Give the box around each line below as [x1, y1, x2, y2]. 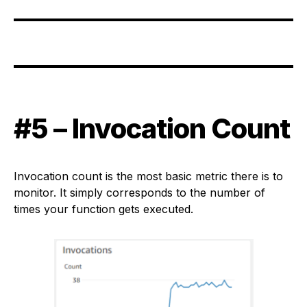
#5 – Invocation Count [14, 112, 290, 145]
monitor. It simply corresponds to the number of [14, 186, 265, 199]
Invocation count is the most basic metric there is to [14, 169, 283, 183]
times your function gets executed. [14, 202, 193, 216]
